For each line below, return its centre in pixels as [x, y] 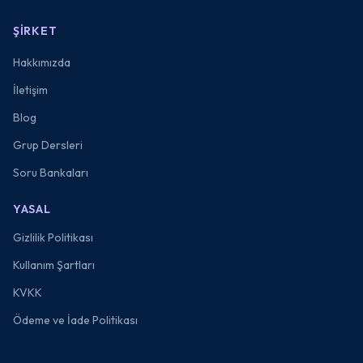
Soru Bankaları [51, 173]
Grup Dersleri [48, 145]
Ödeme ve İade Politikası [75, 320]
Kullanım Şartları [54, 265]
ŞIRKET [35, 31]
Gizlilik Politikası [53, 237]
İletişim [30, 90]
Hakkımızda [42, 62]
